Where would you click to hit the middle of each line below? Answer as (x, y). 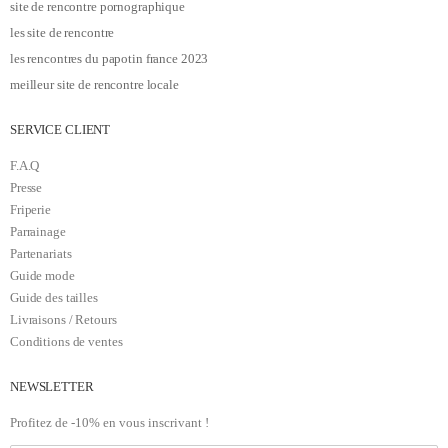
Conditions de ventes (66, 341)
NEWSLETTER (52, 386)
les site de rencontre (62, 32)
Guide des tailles (54, 297)
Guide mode (42, 275)
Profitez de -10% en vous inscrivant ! (109, 422)
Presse (26, 187)
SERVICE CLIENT (60, 129)
